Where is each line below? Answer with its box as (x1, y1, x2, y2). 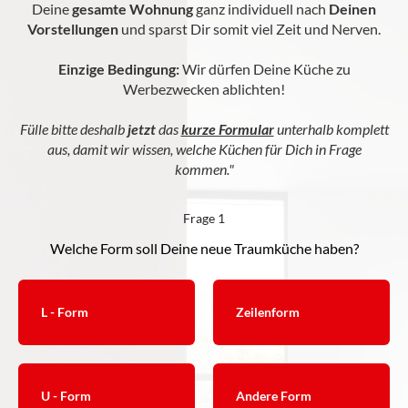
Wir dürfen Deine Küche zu (178, 59, 351, 77)
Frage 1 (183, 209, 225, 226)
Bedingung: (107, 59, 179, 77)
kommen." (174, 159, 234, 178)
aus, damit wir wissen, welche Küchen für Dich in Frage (46, 139, 362, 158)
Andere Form (236, 387, 311, 403)
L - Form (41, 303, 88, 320)
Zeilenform (236, 303, 300, 320)
